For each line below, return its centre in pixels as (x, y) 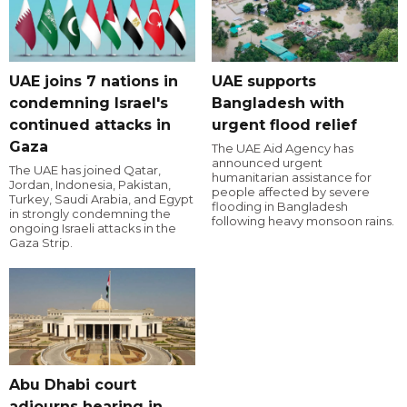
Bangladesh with (278, 104)
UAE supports (263, 82)
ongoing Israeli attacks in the (93, 228)
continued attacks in (90, 125)
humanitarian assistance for (291, 178)
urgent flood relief (284, 125)
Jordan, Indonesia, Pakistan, (90, 185)
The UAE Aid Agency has (282, 149)
